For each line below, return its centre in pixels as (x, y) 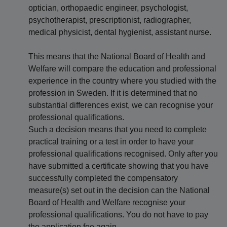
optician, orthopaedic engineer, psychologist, (108, 8)
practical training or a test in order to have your (111, 142)
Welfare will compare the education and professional (122, 69)
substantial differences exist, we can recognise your (121, 105)
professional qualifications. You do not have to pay (118, 215)
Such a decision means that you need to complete (118, 129)
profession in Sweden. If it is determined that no (113, 93)
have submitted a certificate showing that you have (119, 166)
